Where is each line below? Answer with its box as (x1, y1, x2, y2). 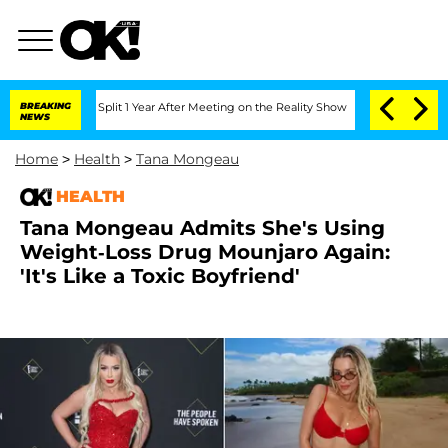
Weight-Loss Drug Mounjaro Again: (20, 240, 390, 264)
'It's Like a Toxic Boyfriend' (20, 264, 300, 288)
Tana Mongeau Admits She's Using (20, 216, 385, 240)
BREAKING (20, 100, 71, 111)
